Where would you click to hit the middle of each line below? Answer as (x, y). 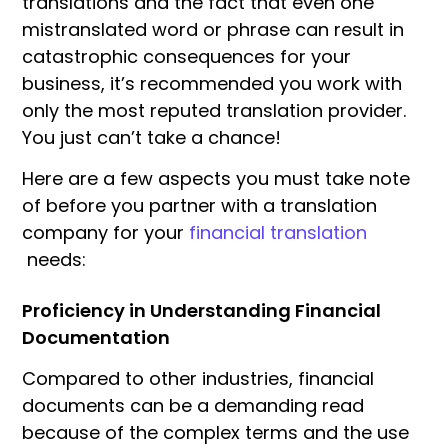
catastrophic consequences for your (186, 56)
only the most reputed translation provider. (214, 110)
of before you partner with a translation (199, 205)
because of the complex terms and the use (215, 433)
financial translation (278, 232)
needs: (54, 259)
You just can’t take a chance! (151, 137)
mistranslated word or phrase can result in (213, 29)
